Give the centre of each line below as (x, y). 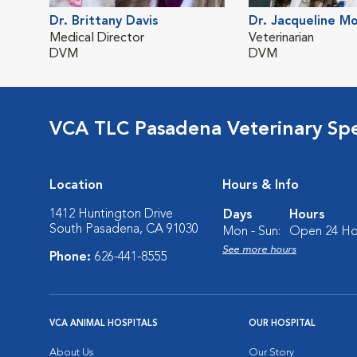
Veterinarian (281, 38)
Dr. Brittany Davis (104, 22)
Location (76, 186)
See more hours (259, 250)
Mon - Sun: (252, 232)
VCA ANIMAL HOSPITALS (104, 324)
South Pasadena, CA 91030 (124, 229)
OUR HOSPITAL (282, 324)
